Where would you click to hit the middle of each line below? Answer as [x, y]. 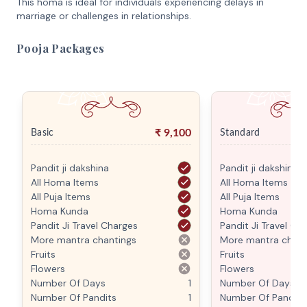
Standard [240, 133]
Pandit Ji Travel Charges [84, 225]
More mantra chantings [84, 240]
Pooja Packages [61, 48]
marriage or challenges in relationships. [104, 16]
